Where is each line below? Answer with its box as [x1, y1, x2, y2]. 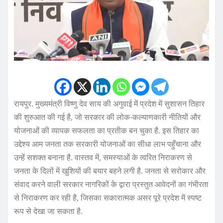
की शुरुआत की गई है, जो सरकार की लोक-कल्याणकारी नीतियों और [14, 111, 201, 123]
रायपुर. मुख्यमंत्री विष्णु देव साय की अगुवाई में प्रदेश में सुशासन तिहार [14, 98, 205, 110]
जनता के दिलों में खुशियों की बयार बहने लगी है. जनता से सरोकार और [14, 165, 206, 177]
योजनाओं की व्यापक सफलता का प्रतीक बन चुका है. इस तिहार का [14, 125, 199, 136]
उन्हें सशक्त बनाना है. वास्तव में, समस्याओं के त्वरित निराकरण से [14, 152, 192, 163]
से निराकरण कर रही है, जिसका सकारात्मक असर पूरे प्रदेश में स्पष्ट [14, 192, 202, 204]
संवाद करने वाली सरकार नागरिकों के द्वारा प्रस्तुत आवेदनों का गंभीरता [14, 179, 209, 190]
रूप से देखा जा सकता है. [14, 206, 83, 217]
